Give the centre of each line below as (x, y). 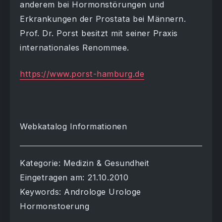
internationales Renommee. (75, 48)
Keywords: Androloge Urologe (81, 192)
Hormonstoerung (55, 206)
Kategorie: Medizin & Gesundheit (85, 163)
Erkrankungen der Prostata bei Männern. (103, 19)
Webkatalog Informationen (73, 127)
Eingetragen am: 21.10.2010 (74, 178)
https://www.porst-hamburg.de (82, 74)
